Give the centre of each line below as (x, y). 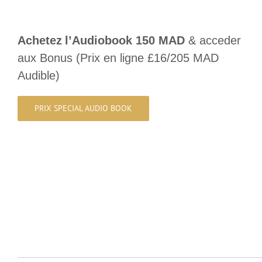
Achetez (40, 40)
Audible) (39, 75)
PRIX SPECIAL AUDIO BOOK (83, 108)
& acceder (215, 40)
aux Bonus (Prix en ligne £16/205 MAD (118, 58)
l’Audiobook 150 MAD (127, 40)
